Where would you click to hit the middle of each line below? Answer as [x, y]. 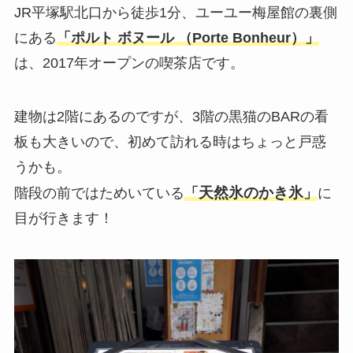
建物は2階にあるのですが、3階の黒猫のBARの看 [171, 117]
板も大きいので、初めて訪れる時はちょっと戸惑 [170, 142]
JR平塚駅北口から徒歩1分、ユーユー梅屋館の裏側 [175, 13]
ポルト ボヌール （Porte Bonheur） [188, 38]
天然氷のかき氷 [251, 193]
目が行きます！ [63, 219]
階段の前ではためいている [99, 193]
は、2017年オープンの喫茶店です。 [129, 63]
